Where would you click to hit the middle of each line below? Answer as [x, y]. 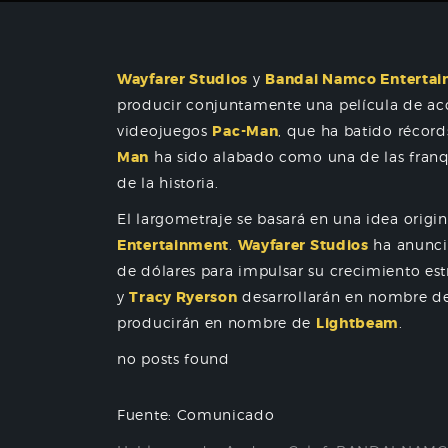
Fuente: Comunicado [196, 414]
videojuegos [165, 130]
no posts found [173, 358]
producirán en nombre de [216, 322]
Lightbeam [357, 323]
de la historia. [168, 182]
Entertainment [173, 245]
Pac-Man [245, 131]
